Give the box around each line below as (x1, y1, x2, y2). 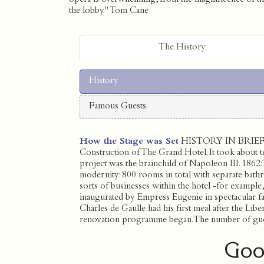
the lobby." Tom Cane (69, 6, 148, 16)
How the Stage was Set (80, 137, 179, 147)
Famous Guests (89, 101, 146, 111)
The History (159, 42, 206, 52)
